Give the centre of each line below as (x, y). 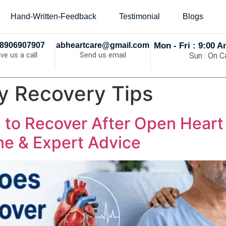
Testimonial (139, 16)
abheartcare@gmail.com (103, 45)
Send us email (103, 55)
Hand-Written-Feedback (53, 16)
